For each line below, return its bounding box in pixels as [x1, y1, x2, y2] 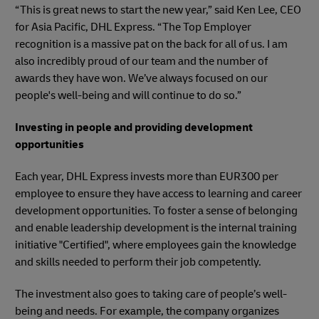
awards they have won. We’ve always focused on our [15, 70, 268, 85]
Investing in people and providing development [15, 120, 253, 135]
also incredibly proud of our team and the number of [15, 53, 268, 68]
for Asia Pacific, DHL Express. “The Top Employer [15, 19, 251, 34]
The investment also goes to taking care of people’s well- [15, 286, 287, 301]
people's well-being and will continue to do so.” [15, 88, 241, 103]
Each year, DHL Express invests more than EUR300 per [15, 169, 278, 184]
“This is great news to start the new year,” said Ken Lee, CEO [15, 2, 301, 17]
